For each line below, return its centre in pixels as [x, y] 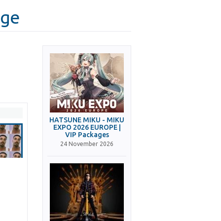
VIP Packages [87, 135]
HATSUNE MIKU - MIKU [87, 120]
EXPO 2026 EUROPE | [87, 127]
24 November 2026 [87, 144]
